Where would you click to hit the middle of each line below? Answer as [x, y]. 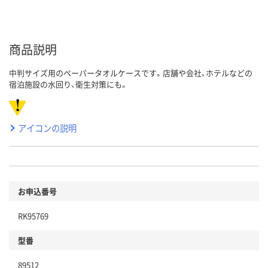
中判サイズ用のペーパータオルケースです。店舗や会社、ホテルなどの [131, 73]
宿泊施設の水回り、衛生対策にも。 [68, 84]
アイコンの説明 [47, 128]
